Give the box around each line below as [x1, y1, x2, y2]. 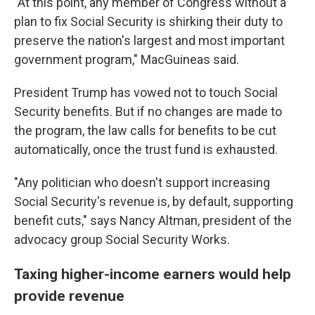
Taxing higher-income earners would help [14, 265, 291, 283]
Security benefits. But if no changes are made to [14, 104, 282, 119]
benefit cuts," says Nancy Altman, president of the [14, 213, 292, 228]
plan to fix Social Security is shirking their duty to [14, 14, 283, 29]
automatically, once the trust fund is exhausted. [14, 142, 278, 157]
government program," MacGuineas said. [14, 52, 239, 67]
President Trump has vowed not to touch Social [14, 85, 278, 100]
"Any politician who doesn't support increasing [14, 175, 270, 190]
